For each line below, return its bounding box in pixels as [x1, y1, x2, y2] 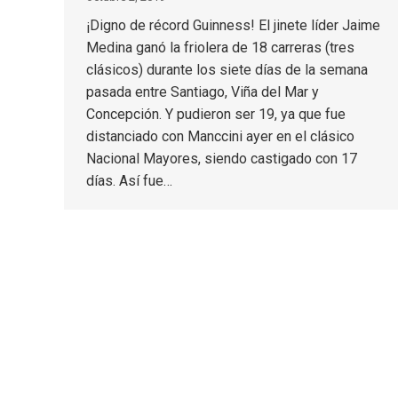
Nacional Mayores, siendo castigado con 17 [86, 150, 357, 167]
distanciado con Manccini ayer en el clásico [86, 128, 354, 145]
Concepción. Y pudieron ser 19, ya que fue [86, 106, 346, 123]
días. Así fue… [86, 172, 172, 189]
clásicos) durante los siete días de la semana [86, 61, 368, 78]
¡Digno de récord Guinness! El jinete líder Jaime [86, 17, 380, 34]
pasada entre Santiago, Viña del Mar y [86, 84, 319, 100]
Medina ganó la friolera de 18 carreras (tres [86, 39, 354, 56]
